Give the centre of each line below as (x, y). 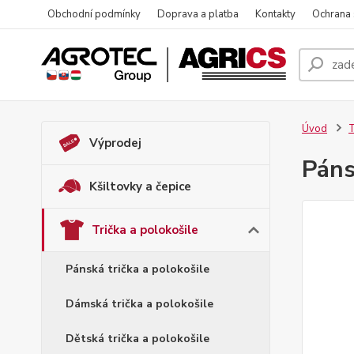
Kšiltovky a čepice (140, 186)
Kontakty (275, 14)
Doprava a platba (198, 14)
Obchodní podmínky (94, 14)
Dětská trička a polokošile (137, 339)
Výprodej (115, 143)
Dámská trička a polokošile (139, 304)
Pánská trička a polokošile (137, 269)
